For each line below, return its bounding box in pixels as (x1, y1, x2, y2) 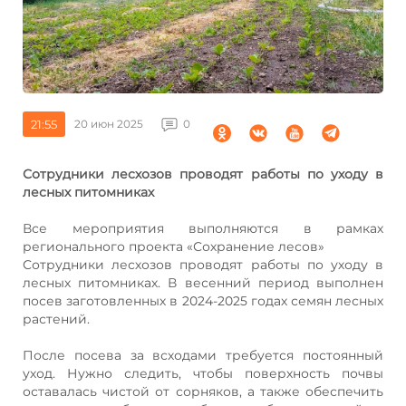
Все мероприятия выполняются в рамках (23, 219, 383, 237)
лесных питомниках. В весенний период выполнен (23, 274, 383, 291)
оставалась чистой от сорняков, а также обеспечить (23, 382, 383, 400)
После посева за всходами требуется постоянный (23, 346, 383, 363)
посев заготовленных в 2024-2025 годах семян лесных (23, 292, 383, 309)
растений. (23, 310, 90, 327)
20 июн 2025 (74, 116, 143, 130)
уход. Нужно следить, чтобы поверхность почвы (23, 364, 383, 382)
